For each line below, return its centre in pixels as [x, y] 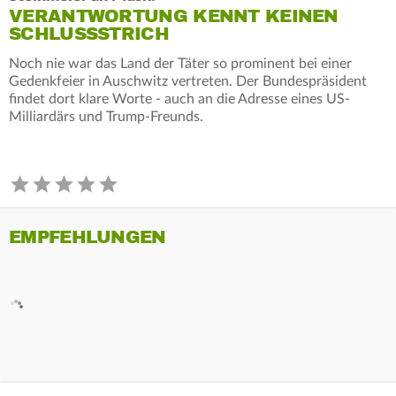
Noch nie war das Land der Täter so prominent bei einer [180, 63]
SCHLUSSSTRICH [89, 34]
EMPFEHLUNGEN [88, 237]
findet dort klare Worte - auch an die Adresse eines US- [179, 99]
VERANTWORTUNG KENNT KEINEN [174, 16]
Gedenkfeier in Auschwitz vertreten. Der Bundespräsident [188, 81]
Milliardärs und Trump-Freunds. [106, 116]
